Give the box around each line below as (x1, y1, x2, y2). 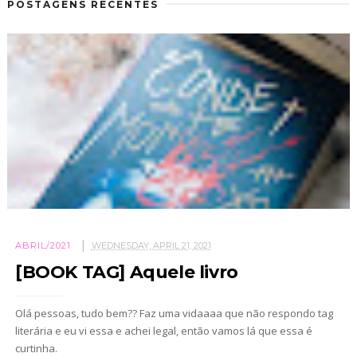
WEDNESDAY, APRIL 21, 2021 (91, 240, 211, 252)
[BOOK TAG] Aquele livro (14, 261, 238, 284)
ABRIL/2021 (14, 240, 71, 252)
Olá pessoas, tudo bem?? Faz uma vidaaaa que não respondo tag (14, 306, 333, 321)
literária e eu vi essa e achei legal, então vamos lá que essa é (14, 324, 312, 339)
